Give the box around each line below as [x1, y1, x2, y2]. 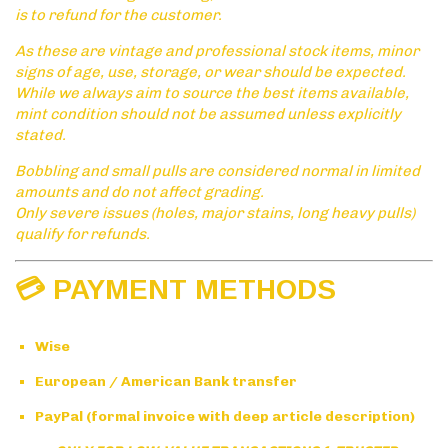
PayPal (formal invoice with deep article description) [35, 408, 415, 426]
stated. [15, 126, 66, 145]
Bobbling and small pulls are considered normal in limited [15, 162, 420, 181]
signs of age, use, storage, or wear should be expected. [15, 63, 409, 82]
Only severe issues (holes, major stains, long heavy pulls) [15, 204, 415, 223]
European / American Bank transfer [35, 373, 297, 391]
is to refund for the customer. [15, 6, 222, 25]
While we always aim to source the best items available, [15, 84, 409, 103]
